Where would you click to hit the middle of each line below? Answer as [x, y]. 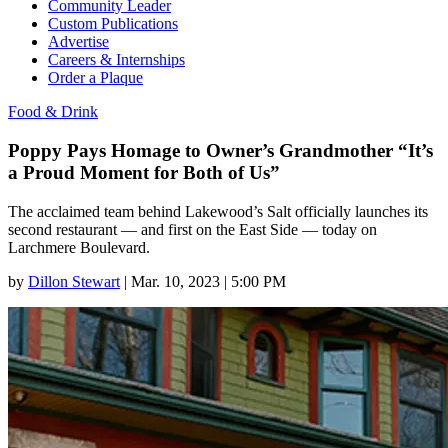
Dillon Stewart [74, 281]
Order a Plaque [95, 78]
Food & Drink [53, 112]
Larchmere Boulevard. [79, 247]
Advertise [78, 42]
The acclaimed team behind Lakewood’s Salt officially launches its [218, 211]
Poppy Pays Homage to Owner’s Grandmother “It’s [220, 150]
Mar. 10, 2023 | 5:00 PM [208, 281]
